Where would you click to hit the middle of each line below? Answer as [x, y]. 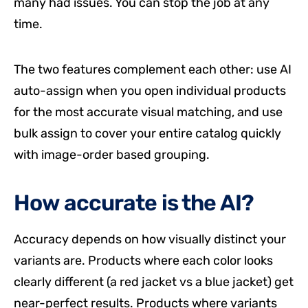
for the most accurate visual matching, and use [148, 112]
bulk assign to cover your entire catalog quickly [147, 133]
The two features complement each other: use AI [153, 69]
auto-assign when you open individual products [150, 90]
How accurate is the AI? [134, 202]
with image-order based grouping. [112, 154]
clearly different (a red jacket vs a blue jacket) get [154, 282]
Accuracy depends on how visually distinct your [150, 240]
